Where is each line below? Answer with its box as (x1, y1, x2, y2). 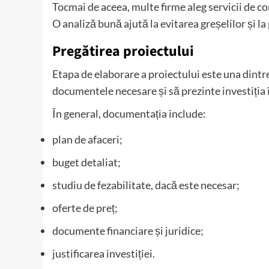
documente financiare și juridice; (52, 224, 204, 238)
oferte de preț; (52, 201, 118, 215)
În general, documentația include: (52, 107, 206, 121)
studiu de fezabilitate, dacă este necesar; (52, 178, 240, 192)
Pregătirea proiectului (52, 41, 194, 62)
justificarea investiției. (52, 247, 155, 261)
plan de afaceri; (52, 133, 122, 147)
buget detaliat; (52, 156, 121, 169)
